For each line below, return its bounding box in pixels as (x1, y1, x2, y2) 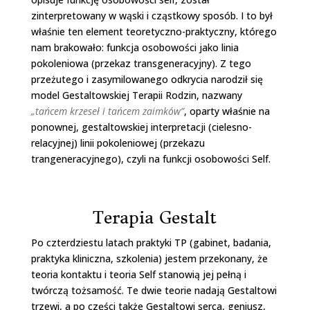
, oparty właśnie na (183, 104, 270, 118)
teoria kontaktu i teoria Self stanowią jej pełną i (30, 267, 246, 281)
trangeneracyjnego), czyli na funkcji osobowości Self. (30, 152, 271, 165)
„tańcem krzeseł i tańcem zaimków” (30, 104, 184, 118)
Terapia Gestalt (93, 207, 217, 228)
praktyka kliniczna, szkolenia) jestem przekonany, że (30, 251, 268, 265)
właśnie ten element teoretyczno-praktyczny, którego (30, 24, 277, 38)
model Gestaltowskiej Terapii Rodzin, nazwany (30, 88, 242, 102)
